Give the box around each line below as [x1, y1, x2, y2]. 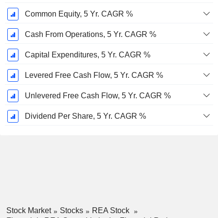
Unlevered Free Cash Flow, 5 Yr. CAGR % [24, 91, 171, 100]
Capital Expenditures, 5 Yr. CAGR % [24, 51, 150, 59]
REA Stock [91, 206, 131, 215]
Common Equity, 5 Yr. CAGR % [24, 10, 133, 18]
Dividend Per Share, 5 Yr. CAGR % [24, 112, 146, 121]
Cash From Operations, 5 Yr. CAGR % [24, 30, 156, 39]
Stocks [59, 206, 83, 215]
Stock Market [6, 206, 51, 215]
